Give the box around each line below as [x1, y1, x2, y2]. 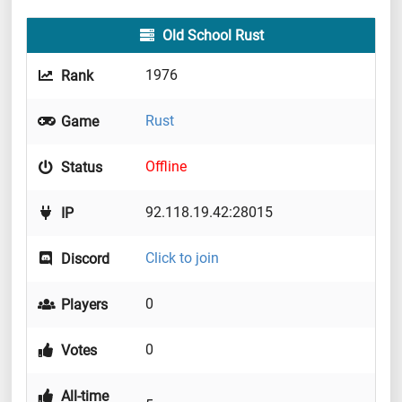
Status [57, 159, 103, 177]
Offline [145, 158, 187, 176]
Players [57, 296, 109, 314]
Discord [57, 250, 110, 268]
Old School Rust [158, 27, 264, 45]
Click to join [145, 249, 219, 267]
